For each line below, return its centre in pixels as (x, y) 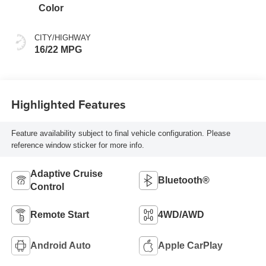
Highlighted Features (68, 104)
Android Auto (60, 246)
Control (47, 187)
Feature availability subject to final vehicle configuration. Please (121, 133)
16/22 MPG (58, 50)
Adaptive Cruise (66, 174)
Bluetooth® (184, 180)
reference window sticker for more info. (77, 145)
